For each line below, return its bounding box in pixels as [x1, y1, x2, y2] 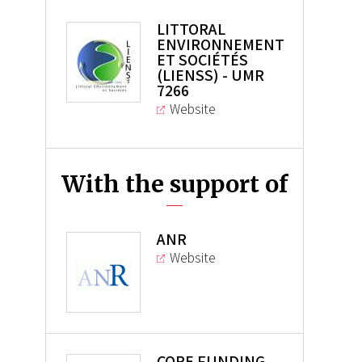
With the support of [61, 170, 288, 200]
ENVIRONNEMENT [156, 34, 284, 56]
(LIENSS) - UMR [156, 65, 264, 86]
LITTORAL [156, 19, 225, 40]
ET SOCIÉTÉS [156, 49, 248, 71]
